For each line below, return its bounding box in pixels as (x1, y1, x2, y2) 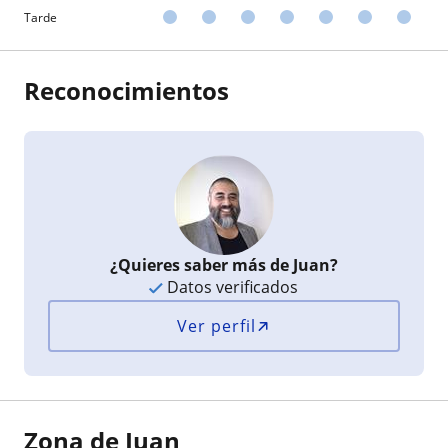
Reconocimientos (24, 73, 229, 107)
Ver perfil (177, 314, 257, 337)
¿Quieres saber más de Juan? (109, 253, 338, 276)
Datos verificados (163, 275, 299, 298)
